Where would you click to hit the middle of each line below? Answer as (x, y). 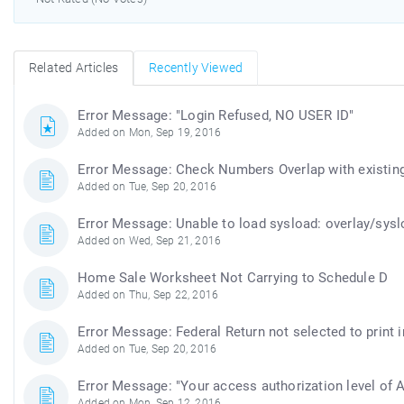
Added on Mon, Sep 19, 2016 (150, 133)
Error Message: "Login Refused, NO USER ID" (216, 115)
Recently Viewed (196, 68)
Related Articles (74, 68)
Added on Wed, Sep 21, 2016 (150, 241)
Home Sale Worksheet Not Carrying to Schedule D (233, 278)
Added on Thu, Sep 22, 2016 (148, 295)
